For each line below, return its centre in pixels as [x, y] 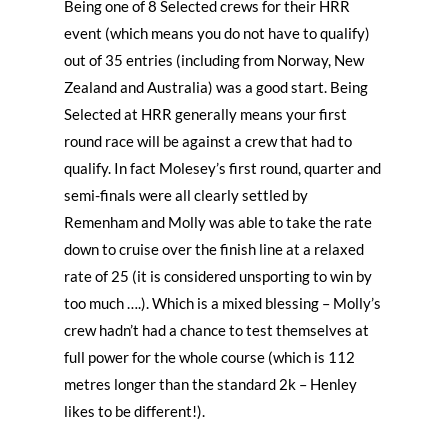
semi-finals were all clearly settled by [186, 194]
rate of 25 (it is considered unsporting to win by [218, 275]
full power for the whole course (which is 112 [209, 356]
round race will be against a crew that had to [208, 140]
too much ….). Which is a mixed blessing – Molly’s [222, 302]
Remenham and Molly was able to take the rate [218, 221]
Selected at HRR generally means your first [205, 113]
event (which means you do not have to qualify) [217, 32]
